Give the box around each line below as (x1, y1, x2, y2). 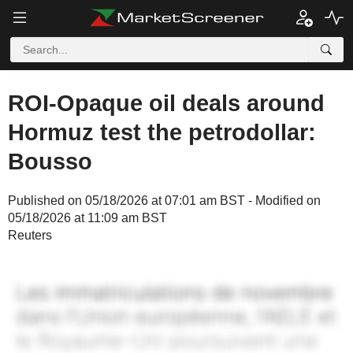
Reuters (8, 229, 52, 242)
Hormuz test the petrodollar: (8, 120, 316, 145)
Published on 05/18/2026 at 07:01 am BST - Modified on (8, 194, 321, 207)
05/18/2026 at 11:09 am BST (8, 211, 167, 225)
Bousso (8, 149, 92, 174)
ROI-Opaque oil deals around (8, 91, 325, 116)
